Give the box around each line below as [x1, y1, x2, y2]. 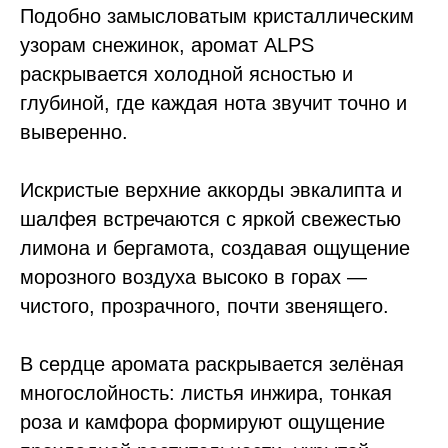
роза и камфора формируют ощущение [20, 411, 385, 433]
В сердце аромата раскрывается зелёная [20, 353, 404, 375]
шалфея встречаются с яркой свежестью [20, 208, 401, 230]
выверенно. [20, 121, 128, 143]
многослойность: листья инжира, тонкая [20, 382, 392, 404]
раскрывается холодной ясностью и [20, 63, 353, 85]
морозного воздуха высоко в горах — [20, 266, 367, 288]
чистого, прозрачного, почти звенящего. [20, 295, 389, 317]
